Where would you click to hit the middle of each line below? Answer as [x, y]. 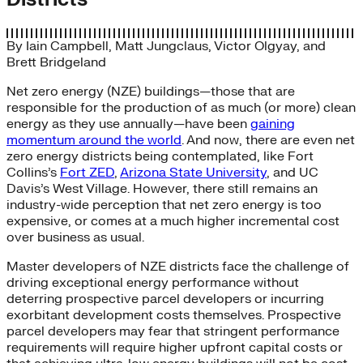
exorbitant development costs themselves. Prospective [174, 315]
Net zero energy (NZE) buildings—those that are [151, 91]
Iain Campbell [67, 46]
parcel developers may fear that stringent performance [173, 331]
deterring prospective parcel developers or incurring [165, 299]
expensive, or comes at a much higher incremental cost [173, 221]
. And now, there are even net [268, 140]
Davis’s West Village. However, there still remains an [162, 188]
